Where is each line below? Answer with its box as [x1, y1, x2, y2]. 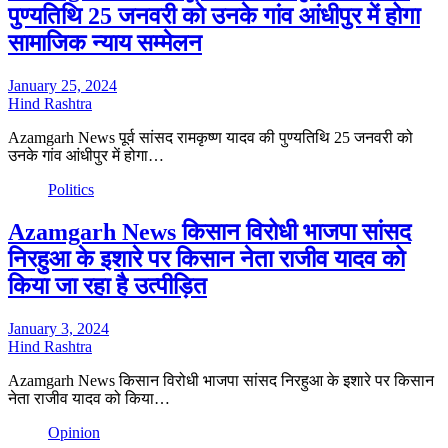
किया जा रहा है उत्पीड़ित [8, 273, 207, 300]
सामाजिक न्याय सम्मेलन [8, 30, 202, 57]
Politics [48, 181, 94, 199]
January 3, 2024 [8, 320, 109, 338]
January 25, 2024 [8, 77, 117, 95]
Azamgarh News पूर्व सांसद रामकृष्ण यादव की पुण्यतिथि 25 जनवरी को [8, 129, 413, 147]
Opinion [48, 424, 100, 442]
